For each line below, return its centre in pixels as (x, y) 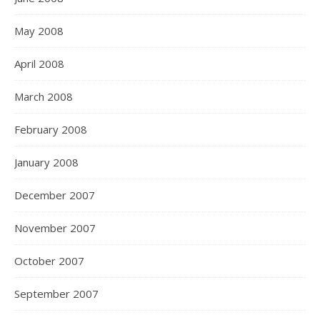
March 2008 (44, 96)
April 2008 (39, 64)
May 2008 (39, 31)
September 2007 (56, 294)
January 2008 (46, 162)
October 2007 (49, 261)
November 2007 (55, 228)
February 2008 (51, 129)
